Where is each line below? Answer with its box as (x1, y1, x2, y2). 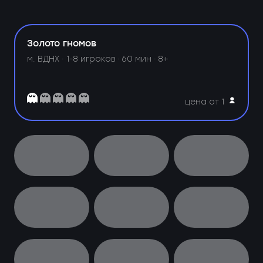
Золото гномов (27, 36, 97, 51)
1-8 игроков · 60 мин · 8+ (66, 53, 169, 63)
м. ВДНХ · (27, 53, 67, 63)
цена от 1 (185, 96, 225, 106)
